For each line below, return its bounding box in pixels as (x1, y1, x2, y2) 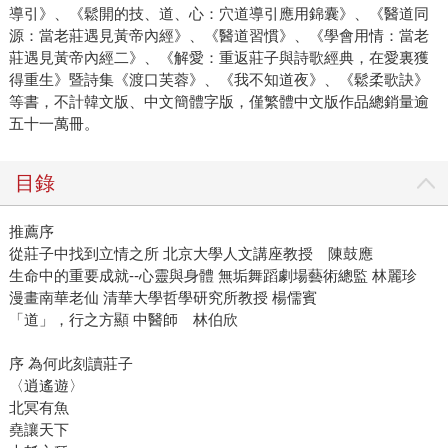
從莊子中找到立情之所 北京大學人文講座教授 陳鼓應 (8, 245, 373, 263)
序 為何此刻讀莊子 (8, 355, 133, 373)
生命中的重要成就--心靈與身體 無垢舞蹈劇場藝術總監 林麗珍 (8, 267, 417, 285)
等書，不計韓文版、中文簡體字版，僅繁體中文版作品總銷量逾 (8, 93, 429, 111)
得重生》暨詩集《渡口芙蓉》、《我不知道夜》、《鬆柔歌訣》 (8, 71, 429, 89)
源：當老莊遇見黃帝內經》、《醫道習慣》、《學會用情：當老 (8, 27, 429, 45)
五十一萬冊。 (8, 115, 99, 133)
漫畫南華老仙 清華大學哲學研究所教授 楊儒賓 (8, 289, 317, 307)
